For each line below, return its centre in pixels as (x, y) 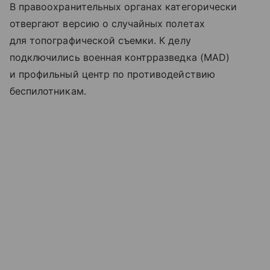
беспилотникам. (48, 91)
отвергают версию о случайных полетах (107, 23)
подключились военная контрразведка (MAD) (120, 57)
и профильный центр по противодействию (112, 74)
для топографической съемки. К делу (100, 40)
